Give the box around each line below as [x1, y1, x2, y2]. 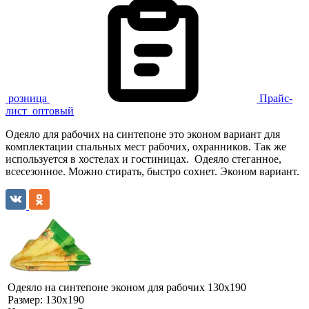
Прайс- [259, 92, 292, 104]
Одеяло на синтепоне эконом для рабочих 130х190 [8, 281, 246, 293]
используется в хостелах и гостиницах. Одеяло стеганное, [6, 152, 281, 165]
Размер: [8, 293, 46, 306]
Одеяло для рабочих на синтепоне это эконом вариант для [6, 128, 280, 140]
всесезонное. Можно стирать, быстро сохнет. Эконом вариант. [6, 165, 299, 177]
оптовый [32, 104, 74, 117]
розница [8, 92, 47, 104]
